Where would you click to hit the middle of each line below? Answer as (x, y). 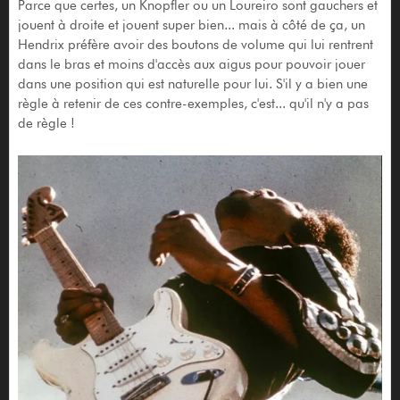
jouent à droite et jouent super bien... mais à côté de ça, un (191, 25)
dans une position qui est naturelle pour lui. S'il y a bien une (192, 83)
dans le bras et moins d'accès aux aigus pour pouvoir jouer (191, 64)
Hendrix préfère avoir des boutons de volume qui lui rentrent (195, 44)
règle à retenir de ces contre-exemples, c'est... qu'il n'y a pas (193, 103)
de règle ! (50, 123)
